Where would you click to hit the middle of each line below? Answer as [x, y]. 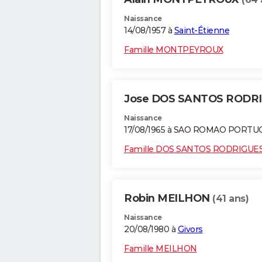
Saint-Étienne [201, 31]
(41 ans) [230, 199]
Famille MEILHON [161, 249]
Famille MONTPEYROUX [174, 50]
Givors [190, 230]
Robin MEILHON [168, 199]
